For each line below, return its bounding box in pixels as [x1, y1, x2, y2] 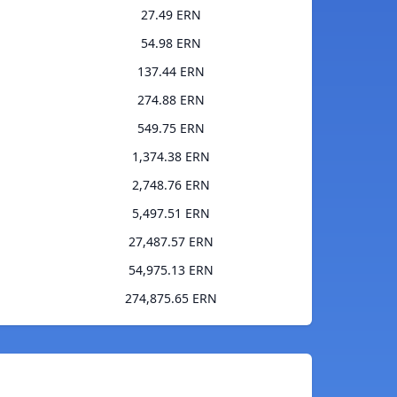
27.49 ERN [140, 6, 201, 24]
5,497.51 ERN [131, 205, 210, 222]
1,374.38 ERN [131, 148, 210, 166]
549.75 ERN [136, 120, 205, 137]
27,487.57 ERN [128, 233, 214, 251]
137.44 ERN [136, 63, 205, 81]
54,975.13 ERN [128, 261, 214, 279]
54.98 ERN [140, 35, 201, 52]
